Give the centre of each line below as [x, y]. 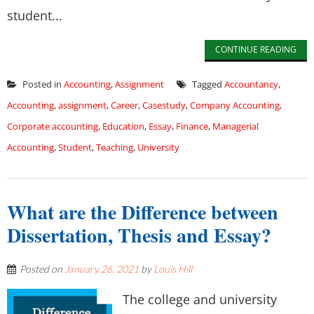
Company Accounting [235, 105]
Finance [192, 126]
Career [124, 105]
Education [123, 126]
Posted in [42, 84]
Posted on [42, 269]
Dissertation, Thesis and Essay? [139, 235]
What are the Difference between [143, 212]
